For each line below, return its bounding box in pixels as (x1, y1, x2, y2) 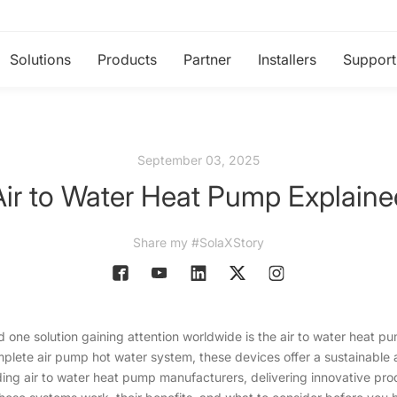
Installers (258, 51, 316, 68)
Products (97, 51, 157, 68)
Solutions (10, 51, 71, 68)
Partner (183, 51, 231, 68)
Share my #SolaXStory (133, 235, 264, 250)
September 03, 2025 (137, 152, 260, 167)
